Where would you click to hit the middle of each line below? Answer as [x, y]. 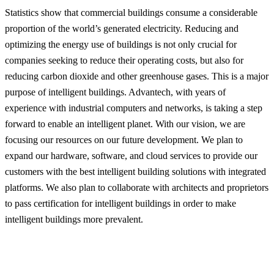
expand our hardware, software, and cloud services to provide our [131, 155]
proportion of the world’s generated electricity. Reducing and [122, 28]
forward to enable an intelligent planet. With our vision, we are [125, 124]
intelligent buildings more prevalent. [74, 219]
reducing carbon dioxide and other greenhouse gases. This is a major [137, 76]
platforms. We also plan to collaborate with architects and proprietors [137, 187]
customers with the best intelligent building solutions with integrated [135, 171]
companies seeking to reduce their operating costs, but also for [124, 60]
